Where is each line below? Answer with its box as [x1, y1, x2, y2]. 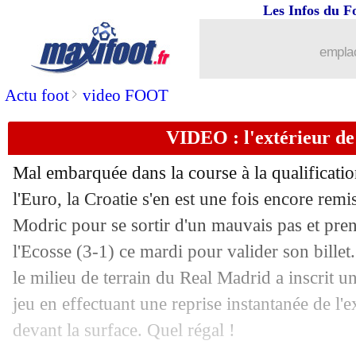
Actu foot [5, 86, 69, 105]
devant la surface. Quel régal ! [13, 319, 235, 340]
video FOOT [83, 86, 168, 105]
